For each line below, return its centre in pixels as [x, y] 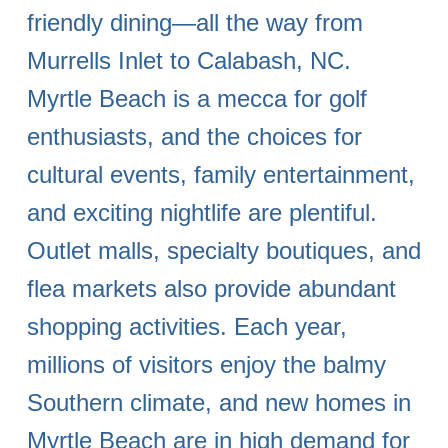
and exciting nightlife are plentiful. [202, 212]
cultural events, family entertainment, [221, 174]
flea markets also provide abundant [211, 288]
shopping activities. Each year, [187, 326]
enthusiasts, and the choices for [194, 136]
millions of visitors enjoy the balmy [206, 364]
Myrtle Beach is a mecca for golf [197, 98]
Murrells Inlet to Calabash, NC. [189, 60]
